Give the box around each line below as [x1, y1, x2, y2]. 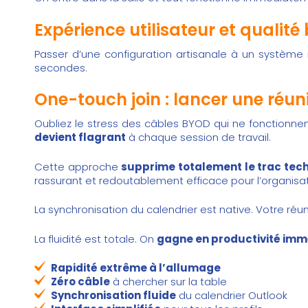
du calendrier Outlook [176, 288, 287, 303]
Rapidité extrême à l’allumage [51, 261, 221, 276]
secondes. [34, 60, 87, 75]
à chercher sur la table [110, 274, 227, 289]
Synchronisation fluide [51, 288, 176, 303]
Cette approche [34, 159, 122, 174]
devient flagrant [34, 130, 126, 145]
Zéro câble [51, 274, 110, 289]
